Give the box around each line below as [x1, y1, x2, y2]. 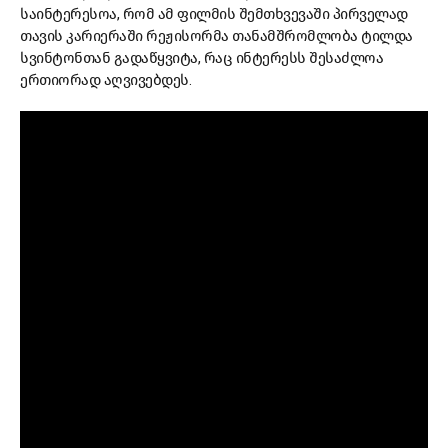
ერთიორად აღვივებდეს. [20, 71, 198, 90]
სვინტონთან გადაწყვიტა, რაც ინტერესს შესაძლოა [20, 49, 383, 68]
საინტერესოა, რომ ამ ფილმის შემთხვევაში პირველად [20, 5, 408, 24]
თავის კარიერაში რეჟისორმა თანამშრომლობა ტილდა [20, 27, 413, 46]
